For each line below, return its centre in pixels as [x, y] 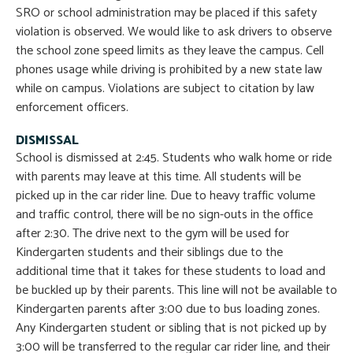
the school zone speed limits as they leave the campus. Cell [170, 51]
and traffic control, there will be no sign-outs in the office [164, 215]
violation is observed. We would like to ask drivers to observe [174, 32]
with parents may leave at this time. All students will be [158, 177]
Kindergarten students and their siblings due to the [149, 253]
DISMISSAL [47, 141]
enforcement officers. [72, 108]
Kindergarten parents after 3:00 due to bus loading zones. [168, 310]
